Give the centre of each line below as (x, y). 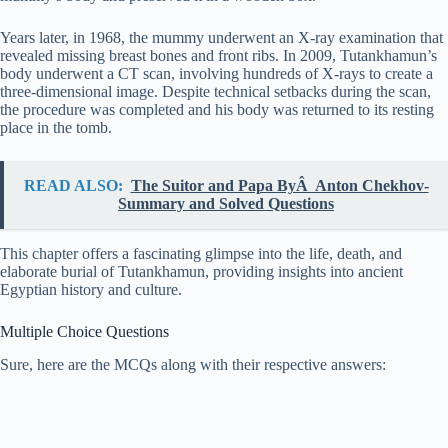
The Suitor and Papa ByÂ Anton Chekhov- (279, 186)
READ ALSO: (73, 186)
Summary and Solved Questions (226, 204)
